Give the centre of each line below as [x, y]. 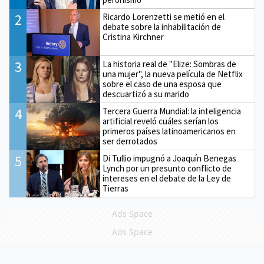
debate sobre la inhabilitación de [162, 27]
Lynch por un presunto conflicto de [167, 169]
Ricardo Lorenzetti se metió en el [164, 17]
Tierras [116, 189]
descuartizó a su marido [146, 94]
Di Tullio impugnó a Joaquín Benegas [170, 159]
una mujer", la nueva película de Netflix [173, 74]
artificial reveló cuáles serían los [161, 121]
